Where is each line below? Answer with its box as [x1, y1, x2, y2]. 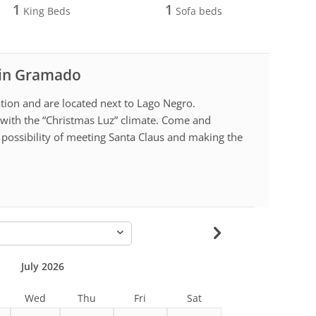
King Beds [20, 4, 71, 18]
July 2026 [20, 259, 64, 273]
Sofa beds [173, 4, 223, 18]
